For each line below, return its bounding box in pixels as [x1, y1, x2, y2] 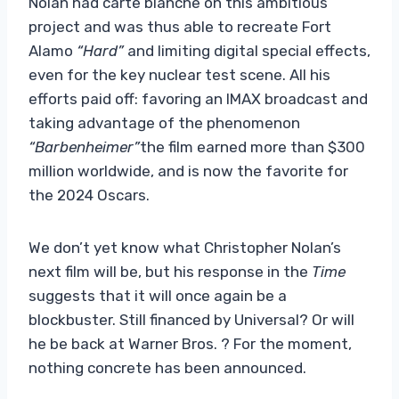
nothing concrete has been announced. [28, 358, 306, 377]
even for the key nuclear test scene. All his [28, 65, 330, 84]
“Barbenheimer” [28, 137, 140, 156]
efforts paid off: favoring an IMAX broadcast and [28, 89, 368, 108]
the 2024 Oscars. [28, 185, 150, 204]
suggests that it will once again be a [28, 286, 287, 305]
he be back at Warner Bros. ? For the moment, [28, 334, 352, 353]
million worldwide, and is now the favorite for [28, 161, 348, 180]
